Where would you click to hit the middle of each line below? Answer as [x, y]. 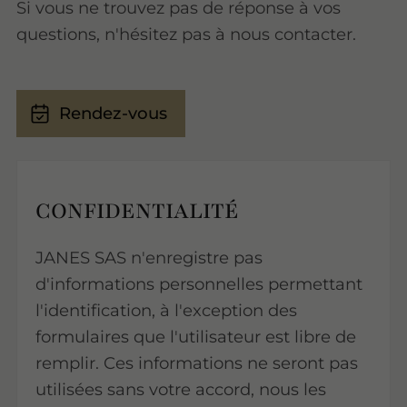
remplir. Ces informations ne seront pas [196, 363]
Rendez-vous [113, 113]
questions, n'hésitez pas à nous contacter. [187, 34]
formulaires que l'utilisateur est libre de [195, 337]
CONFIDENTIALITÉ [137, 211]
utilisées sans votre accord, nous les [180, 390]
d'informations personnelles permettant [199, 284]
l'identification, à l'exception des [166, 311]
